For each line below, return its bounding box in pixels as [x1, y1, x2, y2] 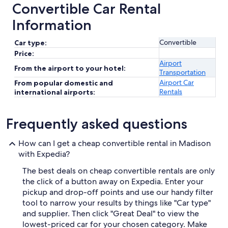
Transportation [159, 68, 206, 77]
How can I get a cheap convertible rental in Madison [18, 138, 211, 149]
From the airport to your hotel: [14, 64, 126, 73]
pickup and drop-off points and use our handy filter [22, 187, 213, 197]
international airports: [14, 88, 95, 97]
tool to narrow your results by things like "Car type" [22, 197, 211, 208]
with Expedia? [18, 149, 70, 159]
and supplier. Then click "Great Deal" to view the [22, 208, 199, 219]
